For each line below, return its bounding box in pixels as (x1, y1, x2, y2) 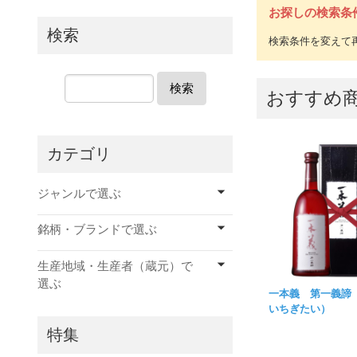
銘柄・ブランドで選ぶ (37, 222, 157, 236)
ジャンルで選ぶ (37, 186, 121, 200)
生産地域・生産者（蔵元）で (37, 258, 193, 273)
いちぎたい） (269, 303, 331, 316)
